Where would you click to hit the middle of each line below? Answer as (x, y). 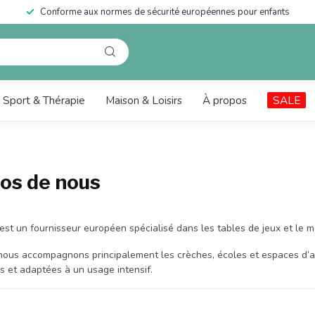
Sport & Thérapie (44, 100)
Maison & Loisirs (144, 100)
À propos (225, 100)
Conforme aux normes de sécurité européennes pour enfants (165, 12)
